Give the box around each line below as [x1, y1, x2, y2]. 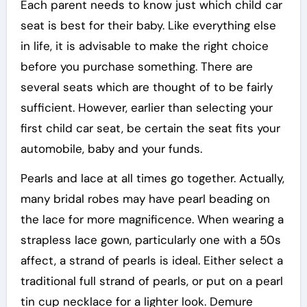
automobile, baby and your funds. [20, 141, 202, 156]
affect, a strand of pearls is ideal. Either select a [20, 253, 283, 268]
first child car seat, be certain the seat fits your [20, 121, 280, 136]
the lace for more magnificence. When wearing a [20, 212, 284, 227]
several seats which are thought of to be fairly [20, 79, 273, 95]
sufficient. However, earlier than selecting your [20, 100, 273, 115]
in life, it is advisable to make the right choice [20, 38, 269, 53]
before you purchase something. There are [20, 59, 253, 74]
